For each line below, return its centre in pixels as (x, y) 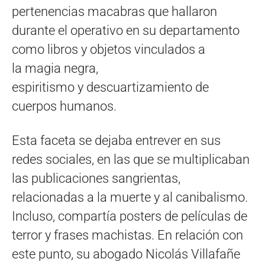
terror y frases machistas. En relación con (127, 235)
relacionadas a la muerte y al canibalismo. (130, 197)
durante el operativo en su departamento (126, 30)
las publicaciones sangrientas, (96, 178)
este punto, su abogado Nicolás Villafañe (126, 254)
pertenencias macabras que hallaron (114, 11)
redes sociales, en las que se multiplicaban (131, 159)
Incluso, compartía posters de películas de (130, 216)
